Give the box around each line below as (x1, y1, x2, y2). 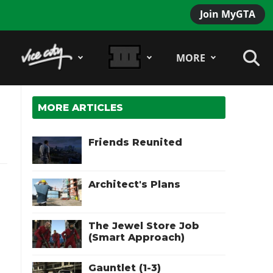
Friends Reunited (88, 136, 183, 148)
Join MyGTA (199, 7, 255, 21)
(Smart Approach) (88, 232, 185, 244)
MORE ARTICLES (38, 101, 124, 113)
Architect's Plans (88, 178, 181, 190)
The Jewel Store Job (88, 220, 200, 232)
